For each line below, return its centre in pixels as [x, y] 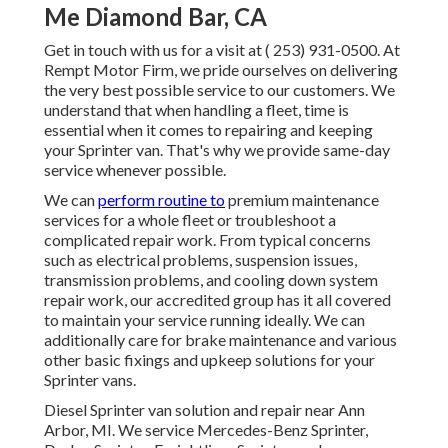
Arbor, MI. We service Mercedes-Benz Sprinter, [206, 430]
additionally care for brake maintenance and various [220, 340]
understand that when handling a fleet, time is [196, 110]
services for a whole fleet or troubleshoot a [190, 220]
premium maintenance [302, 200]
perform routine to [161, 200]
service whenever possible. [135, 170]
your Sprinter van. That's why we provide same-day [217, 150]
